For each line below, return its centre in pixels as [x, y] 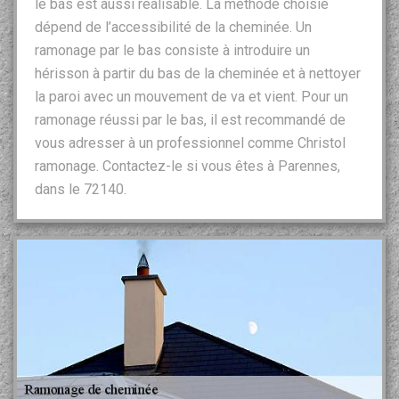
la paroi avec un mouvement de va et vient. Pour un [191, 96]
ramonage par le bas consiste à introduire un [172, 50]
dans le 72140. [81, 189]
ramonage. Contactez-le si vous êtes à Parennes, [187, 166]
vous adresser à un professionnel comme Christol [190, 142]
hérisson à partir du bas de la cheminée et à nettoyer [198, 73]
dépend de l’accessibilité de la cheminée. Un [173, 27]
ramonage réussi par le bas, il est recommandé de [190, 119]
